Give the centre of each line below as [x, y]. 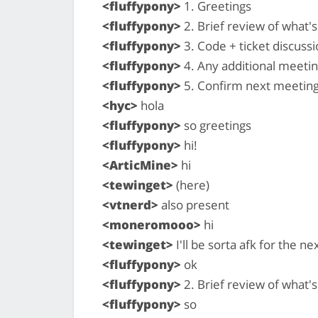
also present [194, 204]
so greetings [216, 125]
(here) [191, 185]
